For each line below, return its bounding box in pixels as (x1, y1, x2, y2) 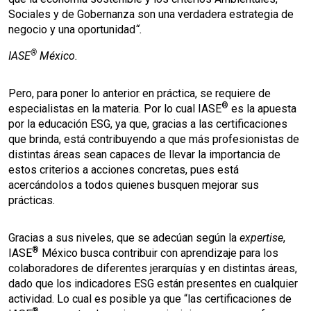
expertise (239, 231, 283, 244)
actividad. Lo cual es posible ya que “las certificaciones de (8, 292, 292, 305)
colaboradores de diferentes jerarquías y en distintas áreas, (8, 262, 297, 275)
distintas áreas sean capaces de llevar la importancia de (8, 148, 280, 161)
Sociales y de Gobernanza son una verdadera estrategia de (8, 8, 294, 21)
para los (239, 246, 278, 260)
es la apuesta (228, 102, 296, 115)
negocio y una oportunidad (8, 23, 135, 36)
